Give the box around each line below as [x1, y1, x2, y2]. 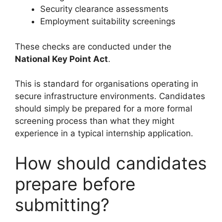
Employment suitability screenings [40, 16, 175, 27]
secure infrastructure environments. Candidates [15, 91, 205, 102]
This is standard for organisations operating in [15, 79, 198, 89]
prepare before [15, 173, 135, 194]
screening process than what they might [15, 116, 174, 126]
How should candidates [15, 152, 207, 173]
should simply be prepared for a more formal [15, 104, 192, 114]
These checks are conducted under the [15, 41, 171, 52]
